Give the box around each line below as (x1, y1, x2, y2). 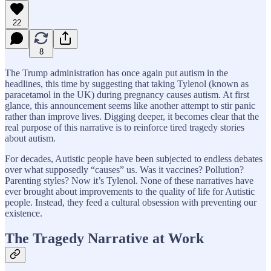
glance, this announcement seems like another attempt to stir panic (5, 100, 255, 111)
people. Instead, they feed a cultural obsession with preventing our (5, 197, 256, 207)
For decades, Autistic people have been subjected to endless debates (5, 153, 263, 164)
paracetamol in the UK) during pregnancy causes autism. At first (5, 89, 249, 100)
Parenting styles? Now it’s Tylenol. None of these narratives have (5, 175, 253, 186)
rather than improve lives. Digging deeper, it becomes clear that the (5, 111, 259, 122)
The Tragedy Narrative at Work (5, 230, 204, 247)
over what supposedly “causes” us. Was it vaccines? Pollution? (5, 164, 244, 175)
